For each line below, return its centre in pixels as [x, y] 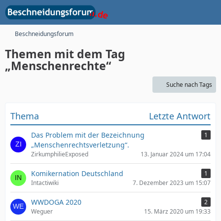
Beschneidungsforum [44, 34]
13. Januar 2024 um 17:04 [176, 154]
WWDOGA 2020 [56, 202]
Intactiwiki [45, 183]
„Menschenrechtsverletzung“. [80, 145]
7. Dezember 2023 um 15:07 [172, 183]
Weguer [42, 211]
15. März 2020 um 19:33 [177, 211]
